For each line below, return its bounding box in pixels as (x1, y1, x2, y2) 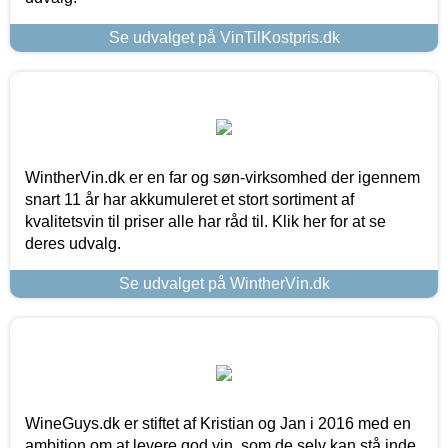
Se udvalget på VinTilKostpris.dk (108, 28, 340, 46)
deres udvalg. (25, 234, 121, 252)
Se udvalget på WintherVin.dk (118, 274, 330, 292)
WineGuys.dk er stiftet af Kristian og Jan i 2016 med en (25, 414, 411, 432)
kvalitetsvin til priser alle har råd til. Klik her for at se (25, 212, 386, 230)
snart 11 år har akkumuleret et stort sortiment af (25, 190, 354, 208)
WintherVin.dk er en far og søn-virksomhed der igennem (25, 168, 420, 186)
